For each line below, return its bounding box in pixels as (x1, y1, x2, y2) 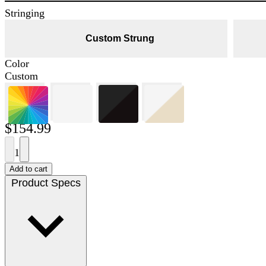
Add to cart (9, 164, 47, 173)
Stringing (5, 7, 45, 19)
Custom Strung (85, 33, 155, 43)
